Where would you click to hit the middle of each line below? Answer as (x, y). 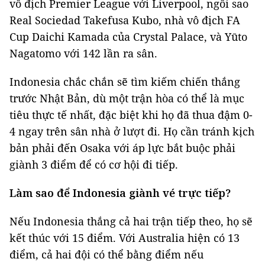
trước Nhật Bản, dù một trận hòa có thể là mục (127, 98)
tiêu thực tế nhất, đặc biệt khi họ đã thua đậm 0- (131, 115)
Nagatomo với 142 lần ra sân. (83, 54)
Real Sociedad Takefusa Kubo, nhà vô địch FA (125, 20)
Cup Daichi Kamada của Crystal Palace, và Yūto (128, 37)
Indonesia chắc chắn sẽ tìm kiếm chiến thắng (125, 82)
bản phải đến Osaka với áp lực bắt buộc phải (122, 148)
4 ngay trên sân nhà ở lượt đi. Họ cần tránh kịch (132, 132)
